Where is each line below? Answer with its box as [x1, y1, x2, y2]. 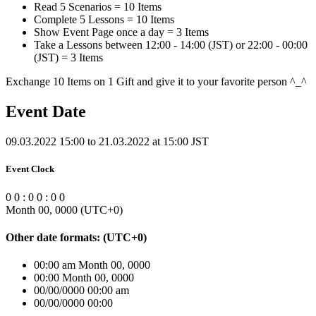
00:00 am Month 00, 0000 [34, 259, 150, 272]
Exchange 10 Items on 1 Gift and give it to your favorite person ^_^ [6, 75, 307, 88]
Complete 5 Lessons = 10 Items [34, 13, 174, 26]
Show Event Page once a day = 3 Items [34, 26, 209, 39]
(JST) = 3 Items [34, 51, 103, 64]
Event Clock [6, 164, 54, 175]
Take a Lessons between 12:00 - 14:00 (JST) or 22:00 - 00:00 [34, 39, 308, 51]
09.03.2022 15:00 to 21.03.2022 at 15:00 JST [6, 135, 209, 148]
